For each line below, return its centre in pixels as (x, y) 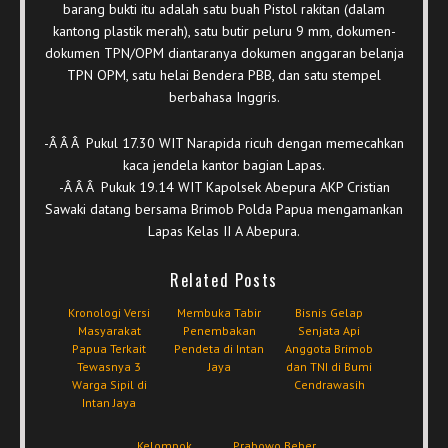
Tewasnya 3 (109, 366)
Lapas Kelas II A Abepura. (224, 231)
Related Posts (224, 280)
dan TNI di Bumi (329, 366)
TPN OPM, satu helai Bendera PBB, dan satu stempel (224, 75)
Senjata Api (329, 330)
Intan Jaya (109, 402)
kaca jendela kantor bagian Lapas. (224, 165)
